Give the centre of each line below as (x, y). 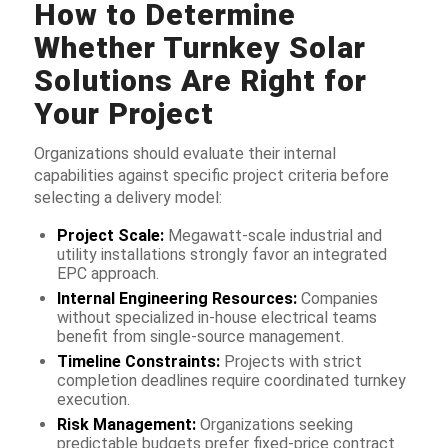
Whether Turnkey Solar (199, 47)
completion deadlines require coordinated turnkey (231, 380)
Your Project (123, 113)
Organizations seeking (274, 424)
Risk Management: (126, 424)
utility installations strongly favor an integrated (221, 254)
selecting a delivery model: (127, 198)
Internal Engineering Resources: (176, 298)
